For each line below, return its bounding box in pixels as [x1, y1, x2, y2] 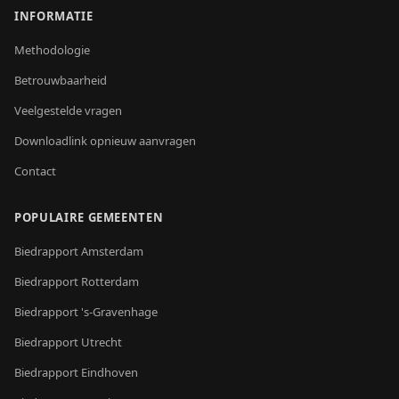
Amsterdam [81, 243, 143, 259]
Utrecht [81, 334, 122, 350]
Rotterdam [81, 273, 139, 289]
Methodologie [14, 42, 90, 58]
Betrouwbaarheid [14, 72, 107, 88]
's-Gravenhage [81, 304, 158, 320]
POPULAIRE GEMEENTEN [14, 209, 164, 225]
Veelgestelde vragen [14, 102, 122, 118]
